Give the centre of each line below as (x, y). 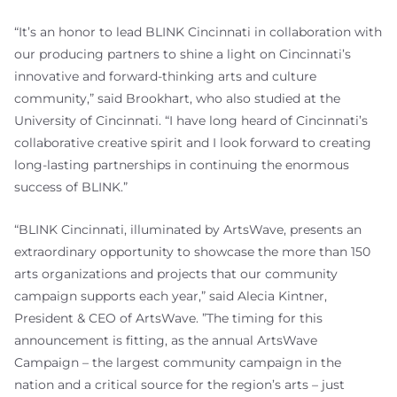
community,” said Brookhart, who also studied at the (177, 98)
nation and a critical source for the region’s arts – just (179, 384)
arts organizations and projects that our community (176, 273)
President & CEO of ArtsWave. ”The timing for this (168, 318)
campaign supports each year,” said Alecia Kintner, (171, 296)
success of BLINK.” (71, 187)
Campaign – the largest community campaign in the (178, 362)
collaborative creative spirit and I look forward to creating (193, 142)
